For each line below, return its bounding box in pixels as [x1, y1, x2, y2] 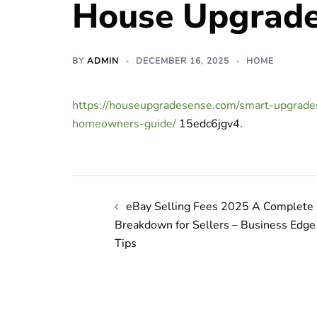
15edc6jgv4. [176, 116, 243, 132]
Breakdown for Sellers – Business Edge [115, 217, 316, 233]
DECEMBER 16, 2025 [136, 55, 229, 67]
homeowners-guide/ [72, 116, 176, 132]
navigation [71, 204, 204, 241]
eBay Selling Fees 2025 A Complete [126, 199, 313, 214]
